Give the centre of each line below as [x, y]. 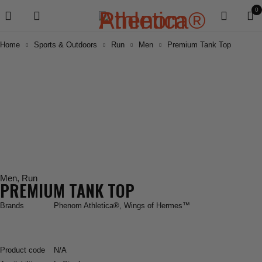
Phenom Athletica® [87, 206]
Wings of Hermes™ [157, 206]
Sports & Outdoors [65, 45]
